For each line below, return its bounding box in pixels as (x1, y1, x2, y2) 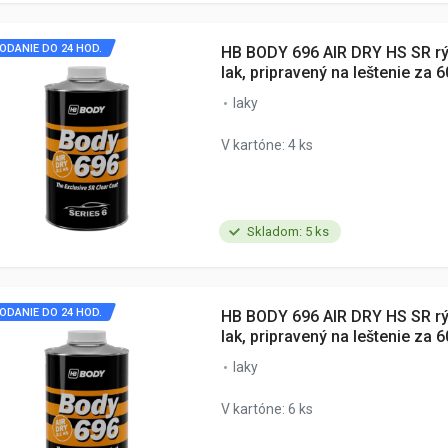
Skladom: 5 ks (247, 224, 329, 239)
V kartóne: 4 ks (221, 137, 313, 153)
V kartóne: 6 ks (221, 401, 313, 417)
